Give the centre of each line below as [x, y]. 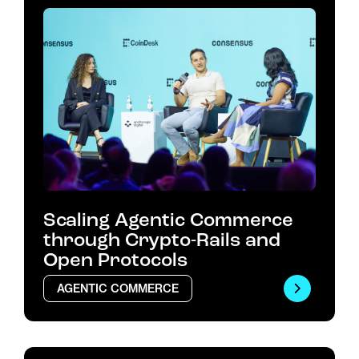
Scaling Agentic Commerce [168, 220]
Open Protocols [115, 260]
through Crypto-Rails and [162, 240]
